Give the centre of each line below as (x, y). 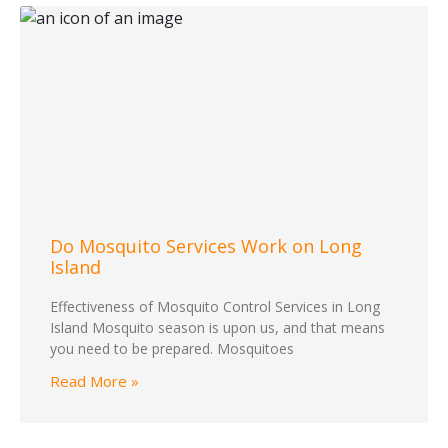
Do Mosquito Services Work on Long (206, 246)
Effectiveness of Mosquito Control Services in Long (215, 307)
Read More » (94, 381)
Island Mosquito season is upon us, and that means (217, 328)
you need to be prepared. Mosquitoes (172, 349)
